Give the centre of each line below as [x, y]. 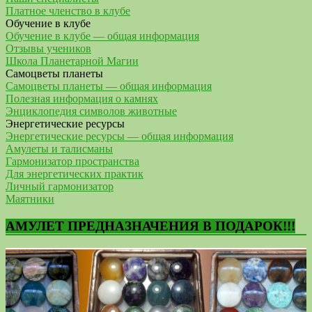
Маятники [30, 198]
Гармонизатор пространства [72, 161]
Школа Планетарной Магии [72, 61]
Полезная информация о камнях [82, 98]
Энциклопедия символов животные [91, 111]
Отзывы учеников [48, 48]
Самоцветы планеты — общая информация [109, 86]
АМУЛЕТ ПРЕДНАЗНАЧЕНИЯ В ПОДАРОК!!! [150, 226]
